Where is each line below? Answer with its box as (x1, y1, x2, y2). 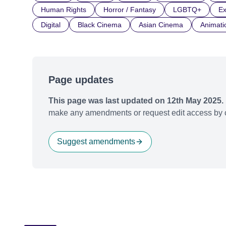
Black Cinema (78, 21, 122, 29)
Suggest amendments (57, 137, 135, 146)
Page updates (48, 74, 114, 85)
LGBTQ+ (173, 6, 201, 14)
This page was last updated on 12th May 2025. (48, 96, 223, 105)
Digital (41, 21, 61, 29)
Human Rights (41, 6, 86, 14)
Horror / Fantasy (103, 6, 156, 14)
